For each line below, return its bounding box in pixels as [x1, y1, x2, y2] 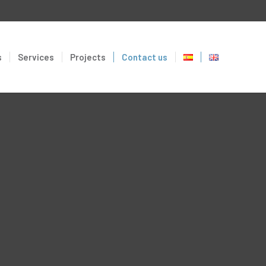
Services [18, 52, 54, 62]
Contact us [122, 52, 167, 62]
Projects [70, 52, 106, 62]
